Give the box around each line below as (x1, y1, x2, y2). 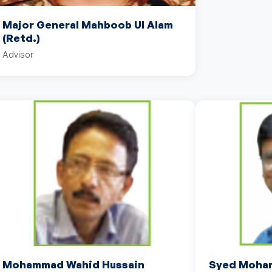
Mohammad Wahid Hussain (2, 258, 144, 271)
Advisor (2, 49, 33, 59)
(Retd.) (2, 32, 40, 44)
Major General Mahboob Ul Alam (2, 18, 173, 31)
